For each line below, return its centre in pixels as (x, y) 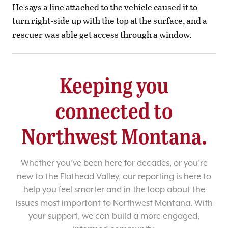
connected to (114, 110)
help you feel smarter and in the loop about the (114, 190)
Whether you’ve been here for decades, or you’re (114, 163)
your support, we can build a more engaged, (114, 216)
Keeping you (114, 85)
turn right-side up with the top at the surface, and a (110, 21)
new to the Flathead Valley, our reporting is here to (114, 177)
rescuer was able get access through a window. (102, 35)
